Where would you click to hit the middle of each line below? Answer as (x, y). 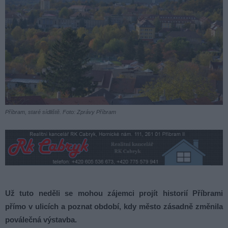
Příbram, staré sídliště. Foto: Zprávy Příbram (61, 112)
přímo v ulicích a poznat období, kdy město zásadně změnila (114, 207)
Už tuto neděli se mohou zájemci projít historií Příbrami (114, 193)
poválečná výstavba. (41, 220)
